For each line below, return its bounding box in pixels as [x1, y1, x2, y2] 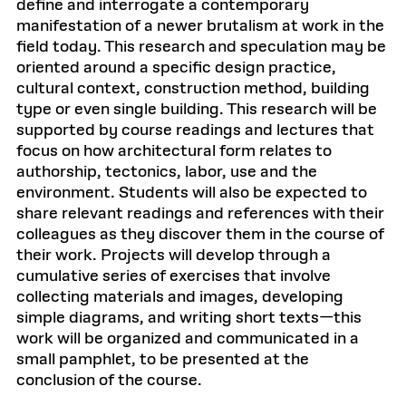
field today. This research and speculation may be [16, 36, 386, 58]
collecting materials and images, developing [16, 286, 343, 308]
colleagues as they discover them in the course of [16, 224, 384, 246]
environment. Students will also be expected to [16, 182, 367, 204]
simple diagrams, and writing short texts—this [16, 307, 362, 329]
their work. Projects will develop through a [16, 245, 331, 266]
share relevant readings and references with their [16, 203, 384, 225]
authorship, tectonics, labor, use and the [16, 161, 317, 183]
